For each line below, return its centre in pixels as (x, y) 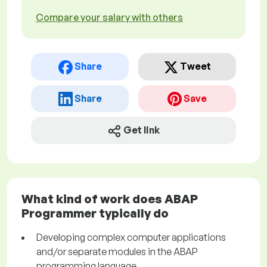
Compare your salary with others (109, 17)
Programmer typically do (95, 213)
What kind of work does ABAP (110, 199)
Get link (142, 130)
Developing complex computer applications (131, 237)
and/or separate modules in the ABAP (117, 252)
